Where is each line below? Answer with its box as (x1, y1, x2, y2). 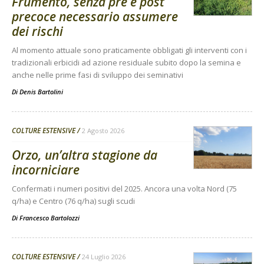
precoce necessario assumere (12, 8, 178, 25)
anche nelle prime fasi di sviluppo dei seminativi (12, 70, 183, 81)
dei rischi (12, 23, 63, 40)
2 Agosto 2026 (82, 126, 124, 136)
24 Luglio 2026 (82, 252, 126, 262)
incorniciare (12, 161, 80, 179)
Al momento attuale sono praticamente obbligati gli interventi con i (12, 45, 247, 56)
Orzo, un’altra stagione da (12, 147, 157, 164)
